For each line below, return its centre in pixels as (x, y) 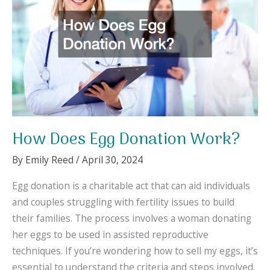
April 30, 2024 (112, 160)
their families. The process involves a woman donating (132, 218)
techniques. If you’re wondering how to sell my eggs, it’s (135, 250)
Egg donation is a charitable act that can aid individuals (131, 185)
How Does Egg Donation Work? (126, 140)
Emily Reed (51, 160)
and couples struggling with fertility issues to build (123, 202)
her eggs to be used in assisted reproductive (110, 234)
